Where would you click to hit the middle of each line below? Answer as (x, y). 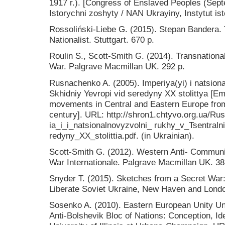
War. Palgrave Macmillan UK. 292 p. (117, 67)
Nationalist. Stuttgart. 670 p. (102, 40)
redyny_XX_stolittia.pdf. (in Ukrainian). (122, 135)
